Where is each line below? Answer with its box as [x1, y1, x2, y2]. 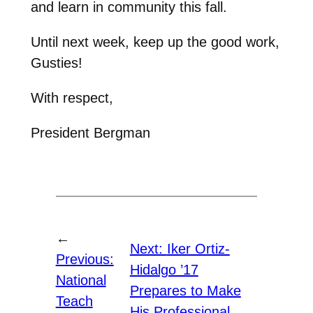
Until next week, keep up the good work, [30, 34, 279, 50]
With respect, [30, 89, 113, 105]
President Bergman [30, 124, 150, 140]
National [55, 272, 106, 289]
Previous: [55, 252, 114, 268]
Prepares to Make [129, 283, 241, 299]
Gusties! [30, 54, 82, 71]
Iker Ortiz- [166, 241, 230, 257]
